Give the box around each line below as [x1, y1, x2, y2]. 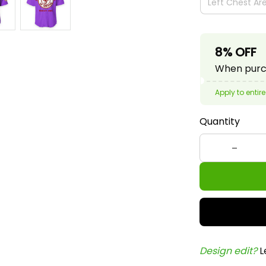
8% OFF [215, 44, 256, 61]
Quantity [199, 115, 240, 128]
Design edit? [199, 244, 259, 258]
